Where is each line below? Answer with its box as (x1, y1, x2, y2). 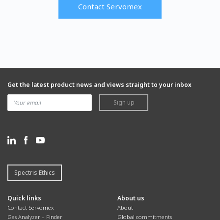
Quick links (7, 193, 41, 202)
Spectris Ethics (14, 168, 55, 177)
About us (117, 193, 144, 202)
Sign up (113, 98, 135, 107)
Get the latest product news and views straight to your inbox (7, 81, 192, 89)
